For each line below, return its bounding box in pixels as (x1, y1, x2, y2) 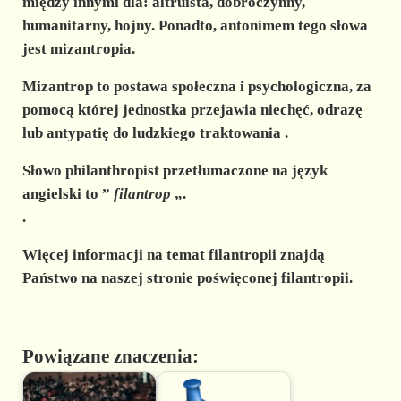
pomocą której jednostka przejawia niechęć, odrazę (21, 100, 363, 118)
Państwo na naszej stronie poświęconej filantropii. (21, 269, 353, 286)
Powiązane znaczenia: (21, 345, 199, 367)
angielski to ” (21, 184, 114, 202)
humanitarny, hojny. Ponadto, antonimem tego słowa (21, 16, 368, 34)
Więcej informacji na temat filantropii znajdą (21, 245, 325, 263)
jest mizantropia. (21, 39, 135, 57)
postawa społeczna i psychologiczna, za (113, 77, 371, 95)
